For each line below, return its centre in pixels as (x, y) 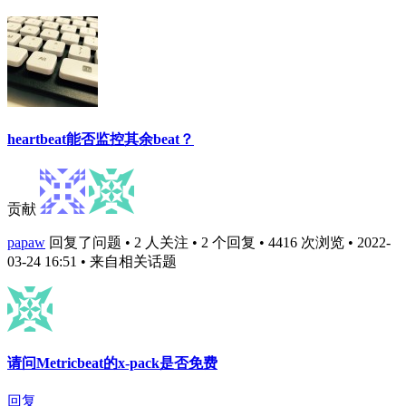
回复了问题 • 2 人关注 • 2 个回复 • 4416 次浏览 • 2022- (220, 242)
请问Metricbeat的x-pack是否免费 (112, 363)
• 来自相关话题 (129, 261)
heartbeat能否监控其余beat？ (101, 139)
